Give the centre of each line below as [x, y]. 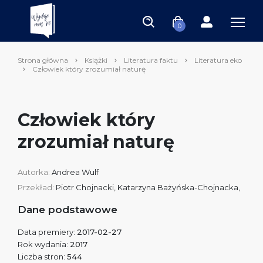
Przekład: [37, 187]
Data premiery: [47, 232]
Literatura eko [218, 60]
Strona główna [43, 60]
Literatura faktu [151, 60]
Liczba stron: [42, 257]
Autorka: [35, 172]
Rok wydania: [44, 244]
